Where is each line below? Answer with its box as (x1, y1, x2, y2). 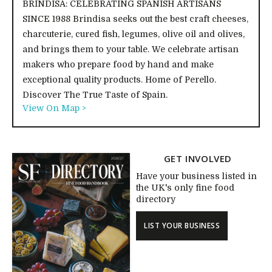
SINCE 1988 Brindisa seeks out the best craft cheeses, (22, 14, 248, 24)
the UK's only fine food (136, 183, 234, 192)
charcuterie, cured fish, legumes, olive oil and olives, (22, 29, 245, 39)
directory (136, 194, 175, 204)
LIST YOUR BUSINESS (144, 220, 220, 231)
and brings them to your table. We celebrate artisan (22, 44, 239, 54)
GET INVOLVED (163, 152, 233, 165)
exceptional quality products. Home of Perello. (22, 75, 216, 84)
